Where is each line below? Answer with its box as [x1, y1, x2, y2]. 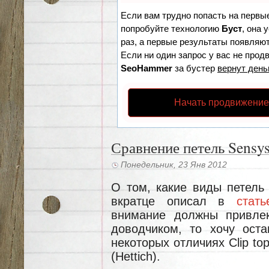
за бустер [172, 63, 217, 73]
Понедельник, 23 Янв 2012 [121, 159, 227, 169]
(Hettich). [111, 249, 160, 263]
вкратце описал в [111, 194, 237, 208]
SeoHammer [121, 63, 172, 73]
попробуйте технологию [121, 23, 222, 34]
